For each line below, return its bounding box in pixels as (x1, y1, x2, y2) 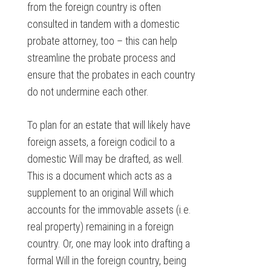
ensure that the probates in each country (27, 68, 195, 81)
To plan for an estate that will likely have (27, 119, 191, 131)
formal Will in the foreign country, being (27, 254, 186, 267)
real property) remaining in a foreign (27, 220, 174, 233)
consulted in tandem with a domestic (27, 18, 180, 30)
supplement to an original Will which (27, 186, 174, 199)
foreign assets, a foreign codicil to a (27, 135, 175, 148)
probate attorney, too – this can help (27, 34, 177, 47)
